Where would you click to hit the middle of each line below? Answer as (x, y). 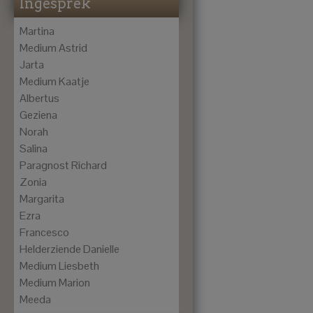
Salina (34, 148)
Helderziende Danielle (70, 249)
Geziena (38, 115)
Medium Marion (55, 282)
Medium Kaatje (54, 81)
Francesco (44, 232)
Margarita (42, 198)
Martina (37, 31)
